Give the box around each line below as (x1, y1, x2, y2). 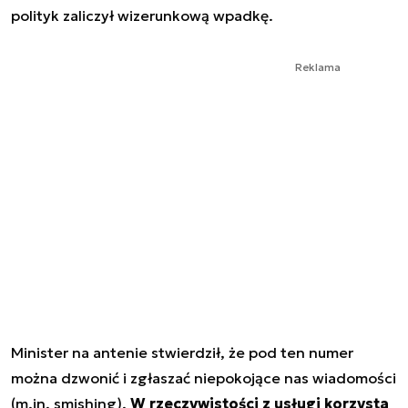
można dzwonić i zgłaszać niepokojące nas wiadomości (11, 368, 396, 387)
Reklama (295, 59, 341, 74)
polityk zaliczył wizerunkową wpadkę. (11, 5, 273, 25)
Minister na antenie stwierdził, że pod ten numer (11, 342, 353, 362)
